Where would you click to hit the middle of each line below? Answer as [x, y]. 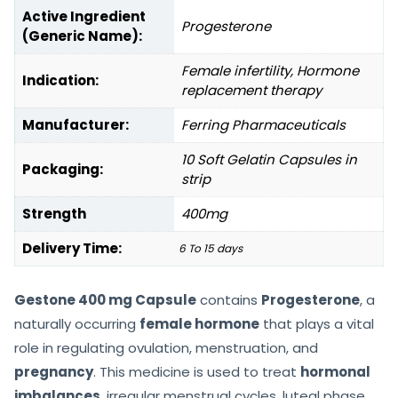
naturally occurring [77, 323]
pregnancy [54, 371]
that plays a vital [317, 323]
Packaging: [63, 169]
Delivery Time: [72, 248]
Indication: [60, 80]
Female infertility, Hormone [270, 70]
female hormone [199, 323]
